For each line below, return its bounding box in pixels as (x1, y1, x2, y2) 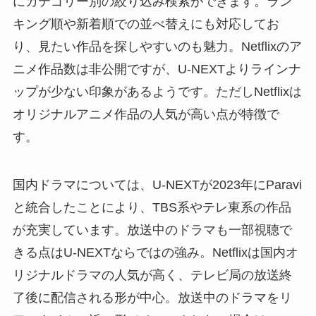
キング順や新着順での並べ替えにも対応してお (12, 17, 279, 32)
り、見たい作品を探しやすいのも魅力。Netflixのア (12, 39, 302, 54)
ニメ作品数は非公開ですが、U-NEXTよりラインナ (12, 62, 301, 77)
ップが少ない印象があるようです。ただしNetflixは (12, 85, 302, 99)
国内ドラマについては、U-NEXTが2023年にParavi (12, 177, 302, 192)
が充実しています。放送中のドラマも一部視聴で (12, 222, 292, 237)
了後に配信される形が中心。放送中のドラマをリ (12, 290, 292, 305)
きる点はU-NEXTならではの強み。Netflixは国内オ (12, 245, 298, 260)
